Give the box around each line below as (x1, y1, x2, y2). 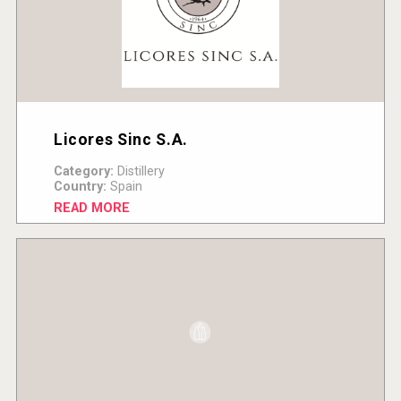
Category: (53, 163, 114, 179)
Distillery (113, 163, 165, 179)
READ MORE (53, 200, 130, 216)
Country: (53, 178, 107, 194)
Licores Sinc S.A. (53, 130, 188, 149)
